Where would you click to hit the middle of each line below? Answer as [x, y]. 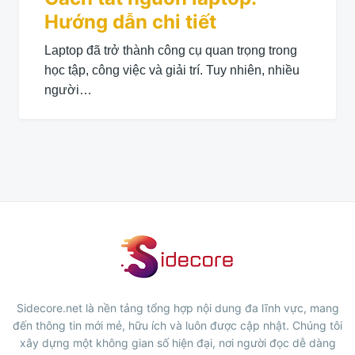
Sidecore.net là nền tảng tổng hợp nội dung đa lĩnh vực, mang [177, 308]
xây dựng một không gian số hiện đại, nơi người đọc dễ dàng [177, 343]
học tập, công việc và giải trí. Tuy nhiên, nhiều [172, 70]
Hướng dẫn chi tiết [130, 21]
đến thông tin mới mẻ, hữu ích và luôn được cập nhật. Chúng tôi [177, 326]
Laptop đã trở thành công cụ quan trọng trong [171, 50]
